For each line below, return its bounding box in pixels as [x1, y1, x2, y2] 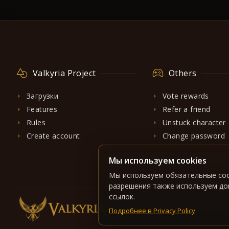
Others [169, 67, 197, 79]
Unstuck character [163, 118, 226, 127]
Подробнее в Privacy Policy [109, 206, 195, 215]
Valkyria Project [33, 67, 96, 79]
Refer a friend [163, 104, 211, 114]
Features [27, 104, 58, 114]
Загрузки [27, 91, 59, 101]
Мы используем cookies [109, 155, 207, 166]
